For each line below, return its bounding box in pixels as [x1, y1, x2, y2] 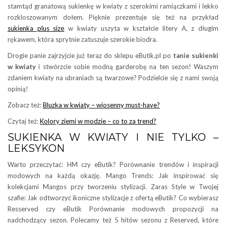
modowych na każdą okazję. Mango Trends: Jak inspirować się [8, 172, 218, 180]
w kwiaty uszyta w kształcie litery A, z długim [64, 24, 219, 33]
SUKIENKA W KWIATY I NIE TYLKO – [8, 131, 218, 144]
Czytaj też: [8, 117, 40, 126]
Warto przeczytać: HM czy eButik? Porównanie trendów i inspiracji [8, 160, 218, 169]
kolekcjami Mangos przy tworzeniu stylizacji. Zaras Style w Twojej [8, 183, 218, 191]
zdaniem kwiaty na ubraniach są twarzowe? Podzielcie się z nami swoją [8, 74, 218, 82]
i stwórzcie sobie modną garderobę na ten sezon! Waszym [36, 63, 219, 71]
